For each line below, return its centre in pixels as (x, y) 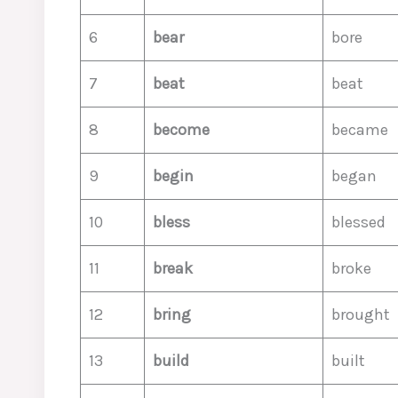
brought (361, 314)
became (360, 130)
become (181, 130)
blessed (358, 222)
